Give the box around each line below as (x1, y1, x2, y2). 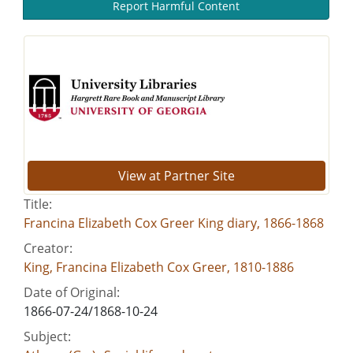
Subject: (24, 327, 71, 345)
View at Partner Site (118, 166, 235, 184)
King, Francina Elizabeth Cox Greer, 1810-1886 (24, 258, 294, 276)
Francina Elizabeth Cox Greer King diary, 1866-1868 (24, 214, 324, 232)
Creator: (24, 239, 72, 257)
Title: (24, 195, 52, 213)
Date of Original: (24, 283, 120, 301)
